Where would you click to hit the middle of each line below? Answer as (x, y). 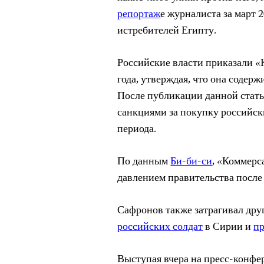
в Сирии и (228, 227)
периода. (137, 130)
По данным (144, 162)
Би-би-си (192, 162)
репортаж (139, 15)
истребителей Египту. (167, 31)
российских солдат (160, 227)
